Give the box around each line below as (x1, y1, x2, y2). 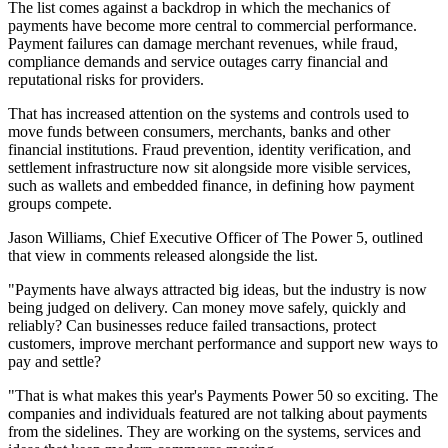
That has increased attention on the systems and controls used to (8, 105, 409, 123)
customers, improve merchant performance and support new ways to (8, 335, 438, 353)
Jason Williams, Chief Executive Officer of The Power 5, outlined (8, 229, 423, 247)
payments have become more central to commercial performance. (8, 17, 417, 35)
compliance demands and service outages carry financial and (8, 53, 388, 71)
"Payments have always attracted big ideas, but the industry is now (8, 281, 427, 299)
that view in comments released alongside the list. (8, 247, 318, 265)
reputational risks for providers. (8, 71, 204, 89)
